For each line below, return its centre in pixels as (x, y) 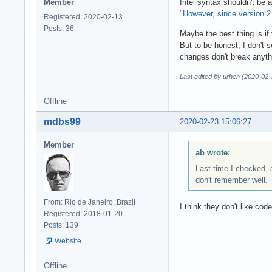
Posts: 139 (61, 225)
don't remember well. (231, 180)
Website (68, 241)
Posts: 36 (59, 28)
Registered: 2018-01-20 (83, 213)
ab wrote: (212, 153)
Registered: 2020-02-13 (83, 17)
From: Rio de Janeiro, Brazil (90, 202)
